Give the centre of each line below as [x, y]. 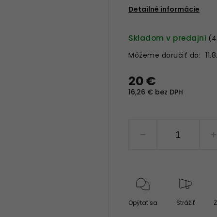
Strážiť [185, 203]
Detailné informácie [164, 9]
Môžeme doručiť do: [165, 55]
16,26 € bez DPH [156, 92]
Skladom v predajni [168, 38]
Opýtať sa [143, 203]
